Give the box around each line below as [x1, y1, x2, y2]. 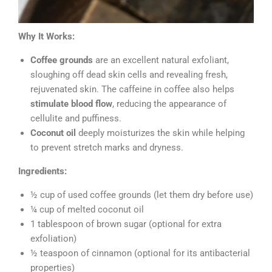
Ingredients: [18, 166, 67, 177]
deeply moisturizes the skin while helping [76, 127, 245, 139]
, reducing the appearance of [112, 98, 226, 110]
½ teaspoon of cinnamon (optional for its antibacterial [30, 248, 250, 259]
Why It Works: [18, 31, 75, 42]
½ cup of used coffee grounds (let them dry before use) [30, 189, 253, 201]
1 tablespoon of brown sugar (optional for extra [30, 219, 222, 230]
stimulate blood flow [30, 98, 112, 110]
